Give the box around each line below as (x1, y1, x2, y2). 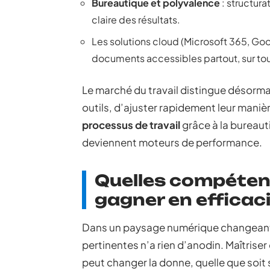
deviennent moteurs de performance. (82, 136, 262, 149)
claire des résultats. (92, 13, 180, 26)
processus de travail (82, 118, 180, 131)
